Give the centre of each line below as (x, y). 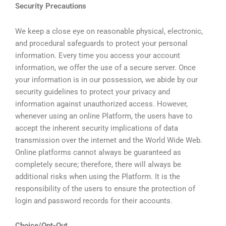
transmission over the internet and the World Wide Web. (109, 140)
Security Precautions (51, 6)
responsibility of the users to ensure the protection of (105, 188)
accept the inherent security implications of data (97, 128)
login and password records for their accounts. (94, 201)
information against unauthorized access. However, (101, 104)
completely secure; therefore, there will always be (98, 164)
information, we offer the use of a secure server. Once (105, 67)
